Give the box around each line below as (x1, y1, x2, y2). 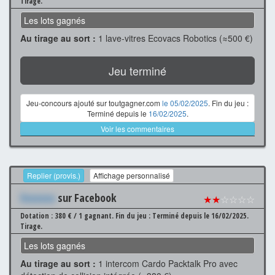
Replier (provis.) (27, 170, 80, 181)
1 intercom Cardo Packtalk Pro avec (96, 257, 238, 270)
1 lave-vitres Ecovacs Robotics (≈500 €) (96, 31, 253, 44)
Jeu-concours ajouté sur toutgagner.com (26, 97, 162, 108)
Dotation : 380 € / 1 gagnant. (20, 211, 115, 222)
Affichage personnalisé (93, 170, 170, 181)
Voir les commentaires (101, 123, 174, 134)
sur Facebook (55, 190, 117, 206)
